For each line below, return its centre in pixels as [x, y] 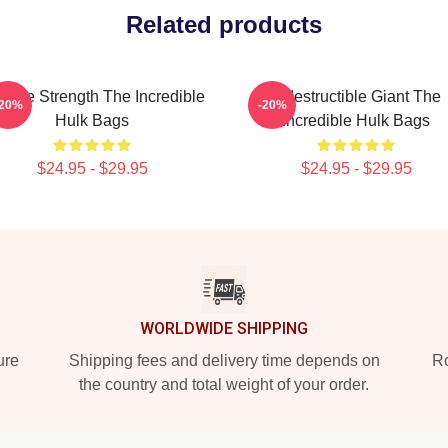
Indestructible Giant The [356, 96]
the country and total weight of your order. [224, 384]
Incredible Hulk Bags [356, 120]
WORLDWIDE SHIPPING [224, 328]
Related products [224, 24]
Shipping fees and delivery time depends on [224, 360]
